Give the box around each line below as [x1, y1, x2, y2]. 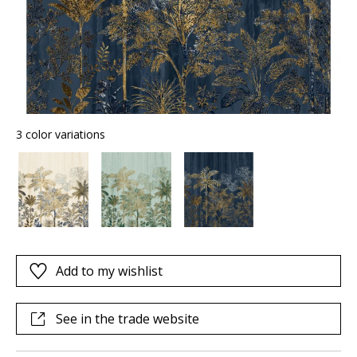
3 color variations [16, 127, 105, 142]
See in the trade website [56, 309, 199, 328]
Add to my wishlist [56, 261, 163, 280]
